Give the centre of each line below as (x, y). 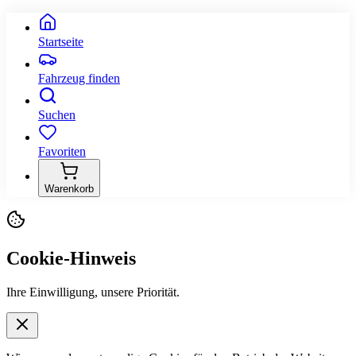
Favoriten (62, 152)
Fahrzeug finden (79, 79)
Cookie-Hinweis (71, 259)
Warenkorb (69, 189)
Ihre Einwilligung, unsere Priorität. (93, 292)
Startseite (61, 42)
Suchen (57, 115)
